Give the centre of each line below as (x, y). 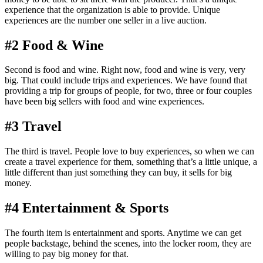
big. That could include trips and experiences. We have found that (126, 80)
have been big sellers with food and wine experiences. (104, 102)
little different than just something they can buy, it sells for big (118, 173)
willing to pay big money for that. (67, 254)
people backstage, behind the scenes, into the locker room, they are (128, 244)
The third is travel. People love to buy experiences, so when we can (129, 151)
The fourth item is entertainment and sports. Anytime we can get (123, 233)
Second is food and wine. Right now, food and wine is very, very (125, 70)
